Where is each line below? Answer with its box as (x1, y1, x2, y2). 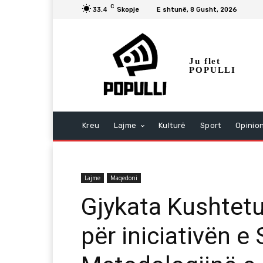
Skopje (117, 5, 139, 14)
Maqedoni (110, 174, 137, 183)
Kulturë (159, 121, 186, 130)
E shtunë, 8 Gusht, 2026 (157, 5, 237, 14)
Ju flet (189, 56, 221, 66)
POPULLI (189, 65, 236, 75)
